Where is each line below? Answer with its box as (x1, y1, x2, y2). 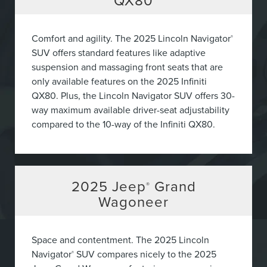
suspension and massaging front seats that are (32, 60, 223, 74)
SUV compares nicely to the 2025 (74, 247, 216, 261)
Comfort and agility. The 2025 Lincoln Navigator (32, 32, 231, 45)
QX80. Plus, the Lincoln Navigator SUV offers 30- (32, 89, 235, 103)
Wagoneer (98, 191, 169, 212)
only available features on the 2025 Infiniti (32, 74, 207, 88)
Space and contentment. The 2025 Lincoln (32, 233, 209, 247)
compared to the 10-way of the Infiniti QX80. (32, 117, 215, 131)
